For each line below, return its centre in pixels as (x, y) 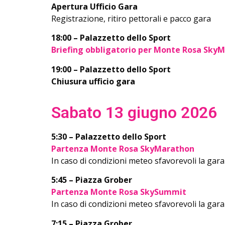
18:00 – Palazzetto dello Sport (111, 38)
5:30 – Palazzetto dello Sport (109, 136)
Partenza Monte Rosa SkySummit (119, 192)
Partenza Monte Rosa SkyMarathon (124, 148)
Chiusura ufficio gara (93, 81)
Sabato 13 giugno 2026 (134, 112)
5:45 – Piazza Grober (92, 180)
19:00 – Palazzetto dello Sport (111, 69)
